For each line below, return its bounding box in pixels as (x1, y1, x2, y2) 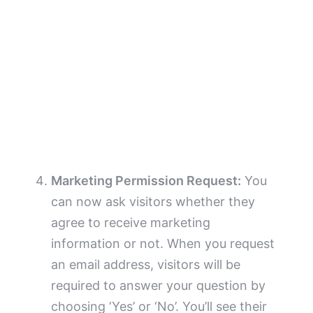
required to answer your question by (51, 277, 266, 293)
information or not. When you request (51, 235, 275, 251)
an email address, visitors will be (51, 256, 241, 272)
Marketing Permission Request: (51, 173, 242, 188)
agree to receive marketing (51, 214, 211, 230)
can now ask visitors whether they (51, 194, 256, 209)
